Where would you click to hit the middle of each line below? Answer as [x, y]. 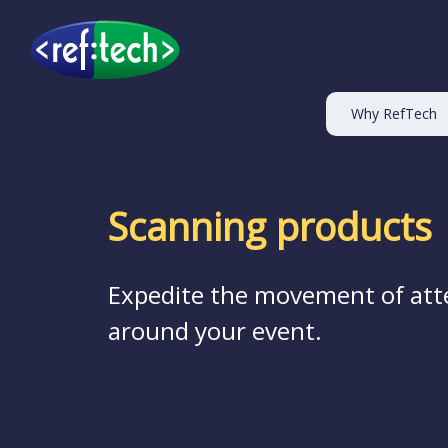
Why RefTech [394, 114]
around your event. [214, 331]
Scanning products [269, 226]
